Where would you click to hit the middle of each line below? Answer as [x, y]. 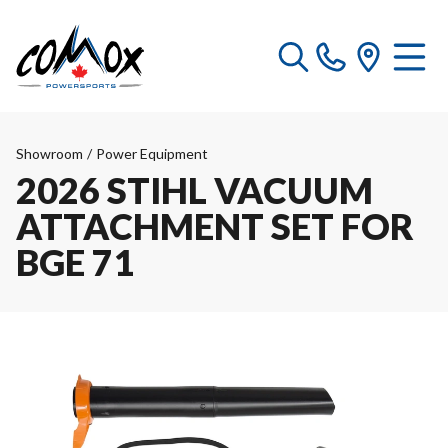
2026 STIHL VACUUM [194, 190]
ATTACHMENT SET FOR [215, 226]
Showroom [49, 153]
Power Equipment [152, 153]
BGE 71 [75, 262]
